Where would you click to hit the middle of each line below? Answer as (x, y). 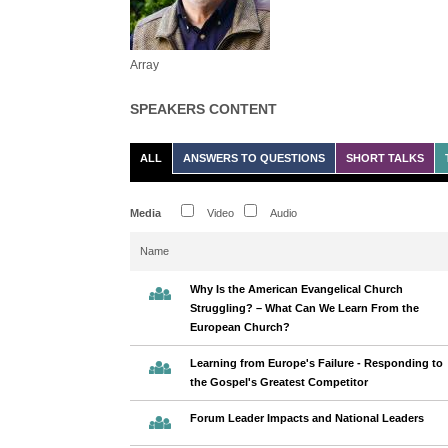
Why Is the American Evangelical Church (296, 289)
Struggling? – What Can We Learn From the (304, 308)
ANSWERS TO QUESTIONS (254, 158)
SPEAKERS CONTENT (203, 109)
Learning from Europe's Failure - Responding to (316, 363)
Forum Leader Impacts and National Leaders (307, 418)
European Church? (240, 327)
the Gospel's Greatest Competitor (279, 382)
